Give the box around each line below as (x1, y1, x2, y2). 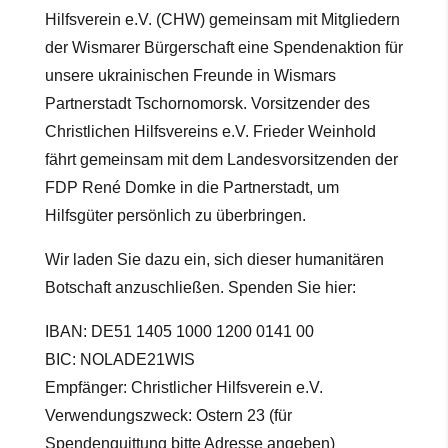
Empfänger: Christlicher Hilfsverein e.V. (44, 379, 323, 397)
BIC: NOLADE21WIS (44, 351, 195, 369)
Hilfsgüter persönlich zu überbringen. (44, 207, 306, 225)
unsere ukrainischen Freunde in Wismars (44, 67, 336, 85)
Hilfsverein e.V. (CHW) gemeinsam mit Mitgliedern (44, 11, 400, 29)
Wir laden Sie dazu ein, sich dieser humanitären (44, 251, 384, 269)
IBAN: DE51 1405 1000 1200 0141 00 (44, 323, 314, 341)
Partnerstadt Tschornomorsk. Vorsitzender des (44, 95, 370, 113)
